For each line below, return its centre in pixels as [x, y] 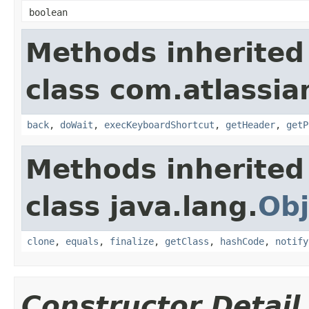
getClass [187, 241]
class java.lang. [142, 206]
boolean [48, 12]
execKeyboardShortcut [159, 124]
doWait [77, 124]
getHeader [250, 124]
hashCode [242, 241]
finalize [132, 241]
